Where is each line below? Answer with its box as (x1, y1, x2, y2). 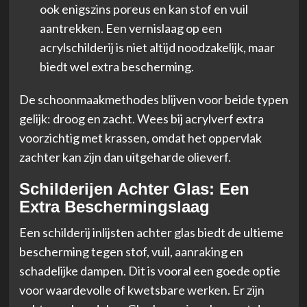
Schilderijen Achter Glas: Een (19, 179, 249, 198)
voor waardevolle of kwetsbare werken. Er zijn (19, 282, 265, 297)
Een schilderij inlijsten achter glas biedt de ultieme (19, 224, 284, 240)
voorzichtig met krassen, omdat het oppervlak (19, 130, 262, 145)
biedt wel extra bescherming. (39, 58, 194, 74)
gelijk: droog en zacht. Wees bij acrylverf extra (19, 110, 264, 126)
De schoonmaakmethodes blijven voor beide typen (19, 91, 288, 107)
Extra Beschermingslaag (19, 197, 210, 216)
